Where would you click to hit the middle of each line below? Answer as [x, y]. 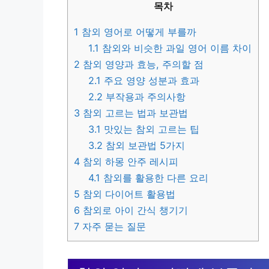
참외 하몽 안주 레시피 [129, 161]
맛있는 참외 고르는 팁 [150, 129]
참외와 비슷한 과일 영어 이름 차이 [176, 48]
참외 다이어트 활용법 [128, 194]
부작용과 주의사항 [144, 96]
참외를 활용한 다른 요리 [155, 177]
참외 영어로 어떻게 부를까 [138, 32]
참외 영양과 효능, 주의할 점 [142, 64]
